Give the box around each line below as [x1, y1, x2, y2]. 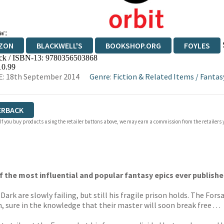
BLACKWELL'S [36, 40, 82, 50]
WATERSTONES [22, 56, 75, 66]
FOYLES [183, 40, 210, 50]
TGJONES [97, 56, 131, 66]
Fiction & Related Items [112, 71, 194, 81]
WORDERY [153, 56, 188, 66]
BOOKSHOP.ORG [105, 40, 161, 50]
